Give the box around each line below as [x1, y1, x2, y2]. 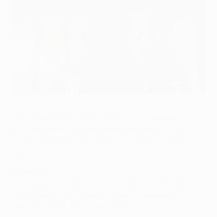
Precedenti [12, 168, 51, 177]
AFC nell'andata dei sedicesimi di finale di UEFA [12, 125, 184, 134]
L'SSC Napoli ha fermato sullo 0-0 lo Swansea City [12, 113, 197, 123]
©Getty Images [12, 105, 54, 112]
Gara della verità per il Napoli [12, 97, 104, 105]
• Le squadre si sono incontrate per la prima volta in [12, 179, 200, 188]
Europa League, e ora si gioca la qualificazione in [12, 137, 190, 146]
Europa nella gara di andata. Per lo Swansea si [12, 191, 181, 200]
